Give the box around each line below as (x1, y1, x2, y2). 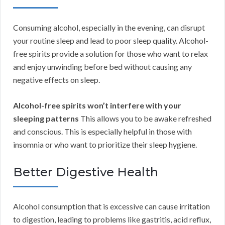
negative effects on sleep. (13, 75, 100, 85)
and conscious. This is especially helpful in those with (13, 127, 192, 137)
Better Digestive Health (13, 165, 158, 180)
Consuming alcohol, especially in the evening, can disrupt (13, 23, 205, 33)
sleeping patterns (13, 114, 79, 124)
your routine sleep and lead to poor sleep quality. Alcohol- (13, 36, 208, 46)
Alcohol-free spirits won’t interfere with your (13, 100, 181, 110)
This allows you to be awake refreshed (79, 114, 211, 124)
